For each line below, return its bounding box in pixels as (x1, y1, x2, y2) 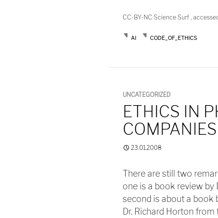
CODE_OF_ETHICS (150, 34, 197, 41)
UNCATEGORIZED (123, 91, 170, 98)
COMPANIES (123, 119, 217, 139)
